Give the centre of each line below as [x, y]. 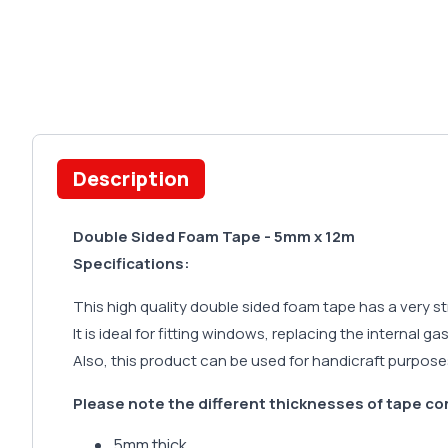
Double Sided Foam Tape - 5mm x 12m [214, 237]
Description [131, 179]
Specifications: [131, 264]
